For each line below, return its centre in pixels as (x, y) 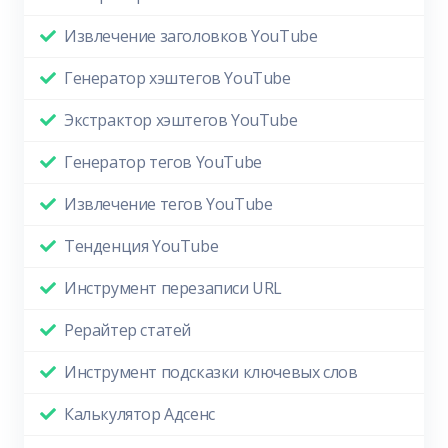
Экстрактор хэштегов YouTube (181, 120)
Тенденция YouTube (141, 246)
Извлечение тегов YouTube (168, 204)
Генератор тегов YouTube (163, 162)
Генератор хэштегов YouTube (177, 78)
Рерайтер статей (127, 330)
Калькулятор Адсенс (139, 414)
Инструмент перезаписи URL (173, 288)
